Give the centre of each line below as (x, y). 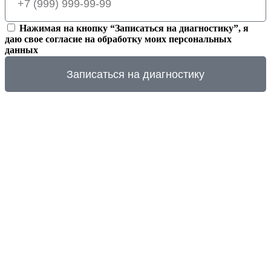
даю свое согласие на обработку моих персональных (118, 39)
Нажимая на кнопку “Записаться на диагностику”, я (134, 28)
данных (21, 50)
